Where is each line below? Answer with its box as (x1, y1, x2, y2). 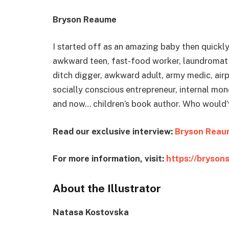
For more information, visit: (53, 153, 166, 164)
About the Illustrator (53, 182, 161, 195)
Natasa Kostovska (53, 207, 129, 218)
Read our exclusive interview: (53, 126, 175, 136)
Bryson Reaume (53, 14, 117, 25)
